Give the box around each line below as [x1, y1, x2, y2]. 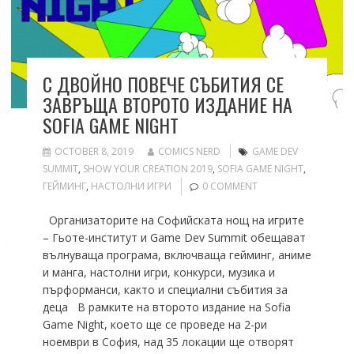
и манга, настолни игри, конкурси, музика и [42, 265, 275, 281]
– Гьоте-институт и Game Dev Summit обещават [42, 230, 306, 246]
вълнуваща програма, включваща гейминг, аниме [42, 247, 311, 263]
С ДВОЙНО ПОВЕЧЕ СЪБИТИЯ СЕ [42, 70, 284, 99]
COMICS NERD [157, 145, 220, 159]
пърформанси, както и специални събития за [42, 282, 288, 298]
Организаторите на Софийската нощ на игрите [42, 213, 304, 228]
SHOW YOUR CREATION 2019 [82, 162, 213, 176]
